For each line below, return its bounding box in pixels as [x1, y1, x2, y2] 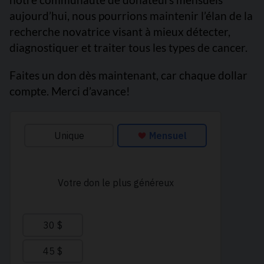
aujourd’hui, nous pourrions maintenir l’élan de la [9, 9, 253, 23]
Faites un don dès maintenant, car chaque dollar [9, 68, 247, 82]
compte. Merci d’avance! [9, 84, 133, 98]
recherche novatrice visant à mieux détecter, [9, 25, 230, 39]
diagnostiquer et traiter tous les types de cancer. [9, 41, 247, 55]
